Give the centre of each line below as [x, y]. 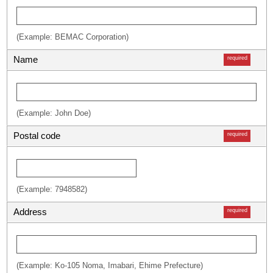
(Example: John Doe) [54, 113]
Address [30, 212]
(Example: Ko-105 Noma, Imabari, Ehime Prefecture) [110, 265]
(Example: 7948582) [52, 189]
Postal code [37, 136]
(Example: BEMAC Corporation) [73, 37]
